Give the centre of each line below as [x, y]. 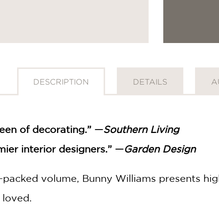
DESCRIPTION [61, 82]
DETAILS [150, 82]
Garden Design [160, 149]
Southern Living [141, 129]
